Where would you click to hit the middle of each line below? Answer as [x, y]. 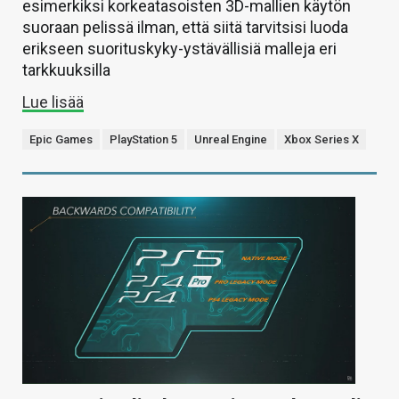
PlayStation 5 [143, 140]
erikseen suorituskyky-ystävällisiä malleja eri [179, 49]
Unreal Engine [231, 140]
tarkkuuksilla [66, 70]
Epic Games [61, 140]
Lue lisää [53, 102]
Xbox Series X [322, 140]
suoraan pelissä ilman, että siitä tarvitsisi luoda [185, 28]
